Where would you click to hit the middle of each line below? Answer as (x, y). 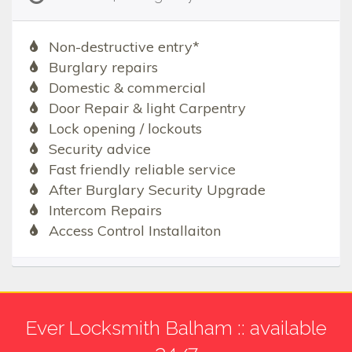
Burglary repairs (103, 67)
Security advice (99, 148)
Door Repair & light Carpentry (147, 108)
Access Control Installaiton (134, 230)
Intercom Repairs (105, 210)
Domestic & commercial (127, 87)
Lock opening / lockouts (125, 128)
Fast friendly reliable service (142, 169)
